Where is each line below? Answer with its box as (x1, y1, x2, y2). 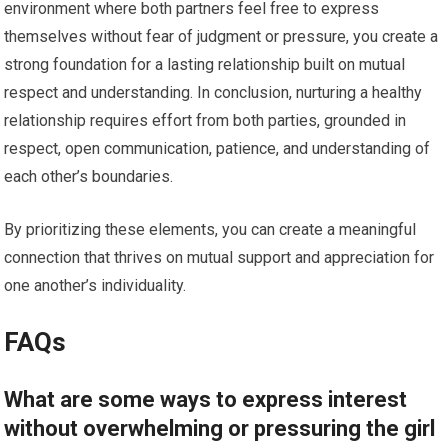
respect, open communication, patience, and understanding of (4, 138, 431, 158)
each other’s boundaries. (4, 166, 174, 186)
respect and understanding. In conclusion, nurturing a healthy (4, 82, 423, 102)
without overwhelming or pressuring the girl (4, 415, 436, 441)
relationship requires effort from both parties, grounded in (4, 110, 407, 130)
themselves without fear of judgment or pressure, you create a (4, 26, 439, 46)
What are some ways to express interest (4, 386, 408, 412)
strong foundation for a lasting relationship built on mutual (4, 54, 406, 74)
